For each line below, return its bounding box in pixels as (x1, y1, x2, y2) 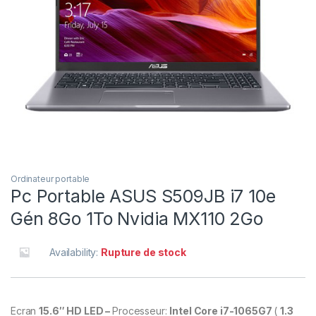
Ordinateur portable (11, 173, 90, 184)
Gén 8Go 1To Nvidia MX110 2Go (11, 207, 264, 229)
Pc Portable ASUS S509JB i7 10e (11, 185, 276, 207)
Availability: (49, 245, 102, 258)
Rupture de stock (101, 245, 186, 258)
